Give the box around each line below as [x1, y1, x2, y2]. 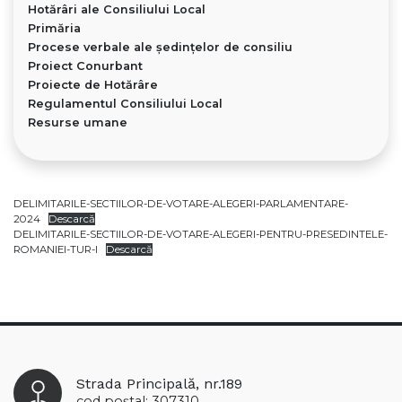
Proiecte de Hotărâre [28, 78, 158, 92]
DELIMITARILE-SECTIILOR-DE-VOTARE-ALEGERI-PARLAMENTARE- [13, 197, 348, 211]
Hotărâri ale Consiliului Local [28, 3, 205, 17]
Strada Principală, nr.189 [76, 375, 243, 393]
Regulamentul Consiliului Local [28, 97, 223, 111]
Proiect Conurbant [28, 59, 143, 74]
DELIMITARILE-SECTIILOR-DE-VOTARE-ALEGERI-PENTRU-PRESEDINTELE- [13, 228, 388, 241]
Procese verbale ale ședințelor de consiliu [28, 40, 293, 55]
